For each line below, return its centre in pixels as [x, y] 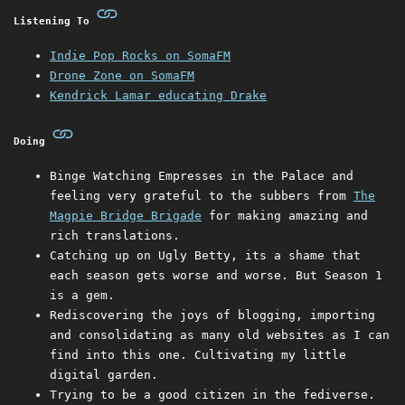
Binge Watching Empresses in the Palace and [202, 176]
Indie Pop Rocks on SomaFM [140, 56]
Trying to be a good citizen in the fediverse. [212, 395]
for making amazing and [285, 216]
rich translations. [115, 236]
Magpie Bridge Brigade [126, 216]
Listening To [55, 22]
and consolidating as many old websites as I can [220, 335]
